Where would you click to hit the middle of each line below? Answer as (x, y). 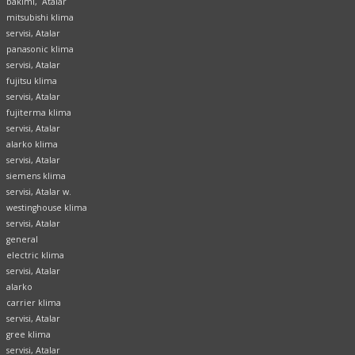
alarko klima (32, 145)
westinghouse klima (47, 208)
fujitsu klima (32, 81)
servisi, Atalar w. (39, 192)
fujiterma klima (39, 113)
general (22, 240)
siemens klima (36, 176)
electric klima (35, 256)
